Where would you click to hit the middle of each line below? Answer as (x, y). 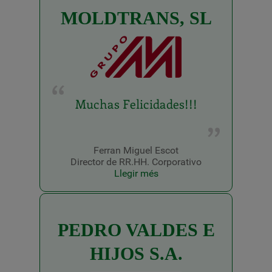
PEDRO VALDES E (136, 229)
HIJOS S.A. (136, 253)
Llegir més (136, 173)
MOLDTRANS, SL (136, 18)
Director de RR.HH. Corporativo (136, 161)
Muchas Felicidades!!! (136, 103)
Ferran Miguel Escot (136, 150)
